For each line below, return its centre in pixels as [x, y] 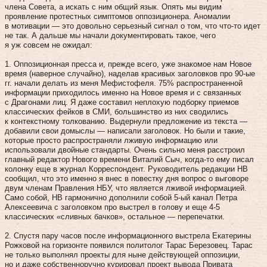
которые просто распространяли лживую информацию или [111, 140]
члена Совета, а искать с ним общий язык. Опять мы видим [113, 7]
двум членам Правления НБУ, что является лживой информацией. [126, 188]
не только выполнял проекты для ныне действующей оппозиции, [122, 254]
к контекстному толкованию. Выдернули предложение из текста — [126, 121]
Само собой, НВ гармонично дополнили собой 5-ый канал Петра [121, 197]
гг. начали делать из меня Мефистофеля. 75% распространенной [124, 83]
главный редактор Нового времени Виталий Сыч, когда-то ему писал [129, 159]
